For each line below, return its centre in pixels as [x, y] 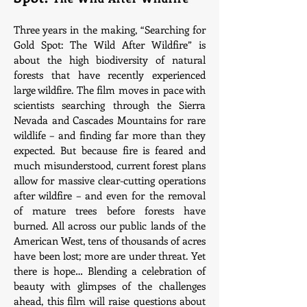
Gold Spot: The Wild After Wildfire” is [110, 45]
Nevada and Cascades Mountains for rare [110, 120]
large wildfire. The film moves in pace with [110, 90]
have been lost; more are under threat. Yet [110, 256]
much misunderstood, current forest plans [110, 165]
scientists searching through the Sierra [110, 105]
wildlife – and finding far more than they [110, 135]
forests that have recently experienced [110, 75]
